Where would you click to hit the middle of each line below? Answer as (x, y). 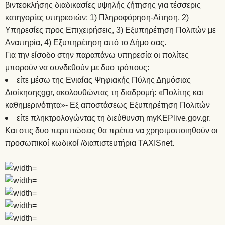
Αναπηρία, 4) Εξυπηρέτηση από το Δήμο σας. (86, 42)
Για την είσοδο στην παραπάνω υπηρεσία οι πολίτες (97, 55)
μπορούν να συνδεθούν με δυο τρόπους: (77, 67)
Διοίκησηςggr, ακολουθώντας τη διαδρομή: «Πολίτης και (104, 92)
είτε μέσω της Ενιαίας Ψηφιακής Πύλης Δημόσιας (104, 80)
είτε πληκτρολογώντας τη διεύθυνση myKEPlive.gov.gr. (114, 118)
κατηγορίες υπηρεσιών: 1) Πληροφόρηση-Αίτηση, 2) (97, 17)
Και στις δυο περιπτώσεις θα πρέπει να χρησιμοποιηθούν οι (111, 130)
